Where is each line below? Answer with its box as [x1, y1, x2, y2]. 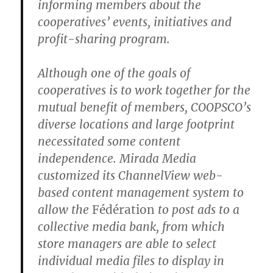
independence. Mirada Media [38, 151, 197, 166]
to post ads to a [155, 202, 240, 217]
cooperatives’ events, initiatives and [38, 14, 232, 29]
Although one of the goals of [38, 65, 191, 80]
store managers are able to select [38, 236, 217, 251]
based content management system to [38, 185, 244, 200]
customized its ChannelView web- [38, 168, 224, 183]
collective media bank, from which [38, 219, 225, 234]
